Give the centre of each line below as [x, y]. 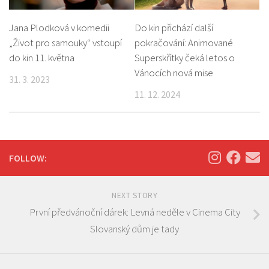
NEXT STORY [134, 195]
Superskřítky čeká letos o [185, 58]
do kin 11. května [42, 58]
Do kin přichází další [174, 28]
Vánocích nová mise [174, 73]
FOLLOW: [28, 158]
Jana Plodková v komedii [59, 28]
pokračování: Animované [184, 43]
